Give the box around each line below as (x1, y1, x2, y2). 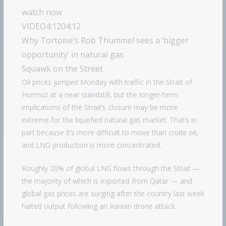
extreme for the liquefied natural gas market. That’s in (21, 115, 197, 125)
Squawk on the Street (21, 63, 103, 75)
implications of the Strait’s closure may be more (21, 102, 178, 112)
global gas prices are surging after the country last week (21, 189, 204, 199)
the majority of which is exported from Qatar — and (21, 176, 192, 186)
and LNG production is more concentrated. (21, 140, 161, 150)
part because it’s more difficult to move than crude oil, (21, 128, 198, 138)
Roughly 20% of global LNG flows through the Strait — (21, 163, 200, 174)
